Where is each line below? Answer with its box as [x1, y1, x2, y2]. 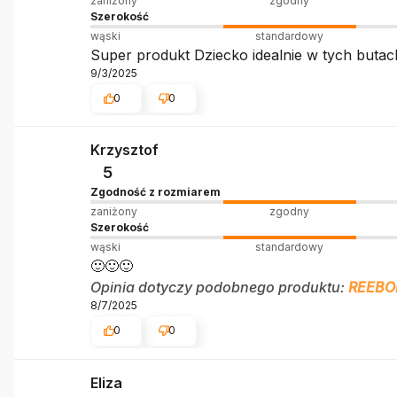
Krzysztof [90, 141, 159, 160]
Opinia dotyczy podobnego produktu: [90, 278, 348, 297]
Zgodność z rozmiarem [90, 185, 221, 199]
